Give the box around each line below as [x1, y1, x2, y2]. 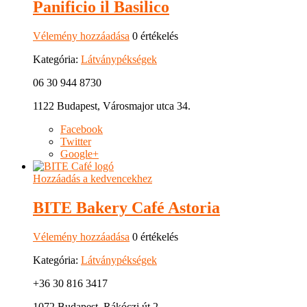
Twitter [60, 135, 91, 147]
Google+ [60, 147, 99, 160]
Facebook [60, 123, 103, 135]
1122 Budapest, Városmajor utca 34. [33, 99, 191, 112]
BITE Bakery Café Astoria [33, 198, 220, 217]
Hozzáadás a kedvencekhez [33, 172, 152, 184]
